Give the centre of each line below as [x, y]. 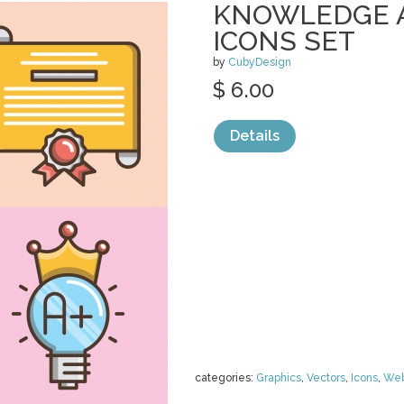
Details [255, 136]
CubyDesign [260, 62]
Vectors [326, 378]
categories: [225, 378]
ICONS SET [284, 41]
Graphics [279, 378]
